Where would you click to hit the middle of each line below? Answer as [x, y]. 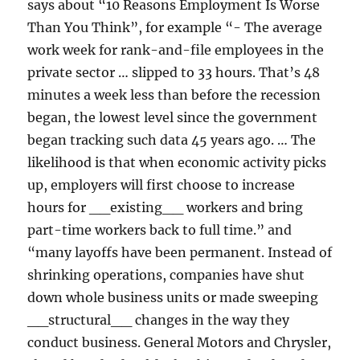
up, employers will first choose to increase [162, 185]
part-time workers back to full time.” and [160, 230]
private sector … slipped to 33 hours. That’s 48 [174, 73]
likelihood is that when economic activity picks [177, 163]
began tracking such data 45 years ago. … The [172, 140]
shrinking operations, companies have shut [166, 275]
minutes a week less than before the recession [174, 95]
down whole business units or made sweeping [173, 298]
